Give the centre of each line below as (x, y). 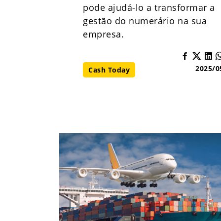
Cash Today (109, 70)
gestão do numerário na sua (145, 21)
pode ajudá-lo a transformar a (149, 7)
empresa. (103, 34)
